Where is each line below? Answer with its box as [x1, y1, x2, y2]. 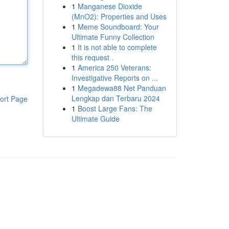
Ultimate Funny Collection [71, 32, 154, 42]
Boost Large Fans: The [77, 103, 152, 113]
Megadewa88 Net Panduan [77, 83, 166, 93]
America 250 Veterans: [77, 62, 151, 73]
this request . [71, 52, 113, 62]
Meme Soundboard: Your [77, 21, 159, 32]
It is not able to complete [77, 42, 157, 52]
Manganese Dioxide [77, 1, 142, 11]
